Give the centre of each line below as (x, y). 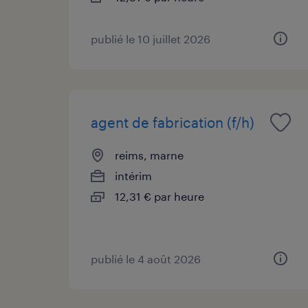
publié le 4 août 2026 (146, 258)
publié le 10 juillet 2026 (151, 38)
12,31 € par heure (159, 196)
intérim (133, 175)
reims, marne (149, 155)
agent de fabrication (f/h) (173, 122)
